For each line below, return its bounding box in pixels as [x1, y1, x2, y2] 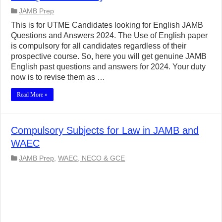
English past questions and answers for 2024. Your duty [11, 62, 206, 71]
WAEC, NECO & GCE [58, 155, 125, 163]
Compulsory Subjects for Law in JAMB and [11, 125, 199, 136]
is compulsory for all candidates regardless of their [11, 42, 187, 51]
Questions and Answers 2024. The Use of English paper [11, 31, 208, 40]
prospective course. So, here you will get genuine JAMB [11, 52, 207, 61]
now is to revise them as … [11, 73, 106, 82]
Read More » [17, 91, 48, 99]
